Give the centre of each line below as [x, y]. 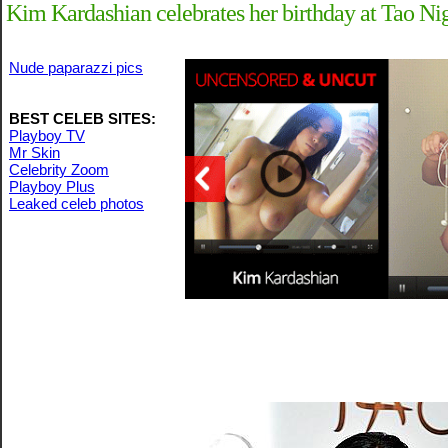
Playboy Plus [52, 186]
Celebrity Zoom [59, 169]
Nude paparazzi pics [76, 67]
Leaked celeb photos [76, 203]
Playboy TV [47, 135]
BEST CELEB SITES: [82, 118]
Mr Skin [34, 152]
